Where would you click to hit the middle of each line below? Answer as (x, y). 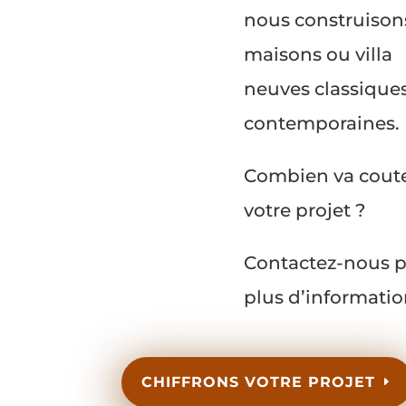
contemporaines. (321, 123)
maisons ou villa (318, 54)
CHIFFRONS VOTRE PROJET (258, 382)
